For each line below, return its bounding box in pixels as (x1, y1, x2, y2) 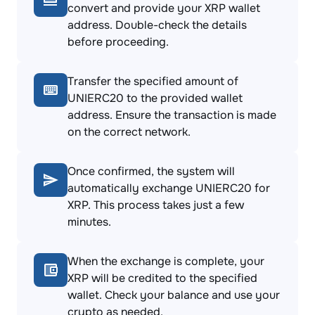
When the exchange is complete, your (67, 254, 264, 269)
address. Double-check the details (67, 18, 247, 32)
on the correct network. (67, 124, 191, 139)
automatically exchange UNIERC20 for (67, 181, 270, 195)
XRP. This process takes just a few (67, 198, 244, 212)
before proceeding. (67, 34, 169, 49)
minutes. (67, 214, 111, 229)
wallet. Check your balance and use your (67, 288, 280, 302)
